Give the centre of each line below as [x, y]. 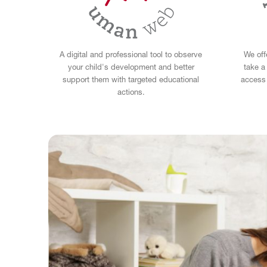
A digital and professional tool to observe [131, 55]
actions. [131, 93]
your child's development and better [131, 68]
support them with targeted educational [131, 80]
